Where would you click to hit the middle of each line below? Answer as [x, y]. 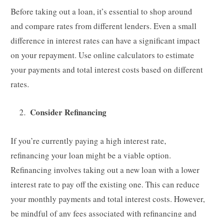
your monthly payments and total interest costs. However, [108, 199]
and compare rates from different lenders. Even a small [104, 26]
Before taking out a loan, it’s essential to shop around [101, 12]
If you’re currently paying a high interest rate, [88, 140]
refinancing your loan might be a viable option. [91, 155]
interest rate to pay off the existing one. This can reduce [105, 184]
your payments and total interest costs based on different [107, 70]
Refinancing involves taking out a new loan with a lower [105, 170]
